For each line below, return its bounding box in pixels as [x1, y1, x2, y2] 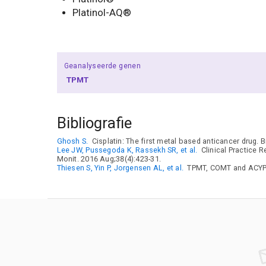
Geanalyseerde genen [64, 62, 141, 71]
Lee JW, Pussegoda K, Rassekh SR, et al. [56, 145, 198, 154]
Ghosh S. [56, 136, 88, 145]
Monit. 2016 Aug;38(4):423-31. [56, 154, 161, 163]
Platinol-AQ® [72, 7, 132, 19]
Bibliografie [56, 113, 132, 132]
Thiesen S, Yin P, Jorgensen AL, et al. [56, 163, 184, 172]
